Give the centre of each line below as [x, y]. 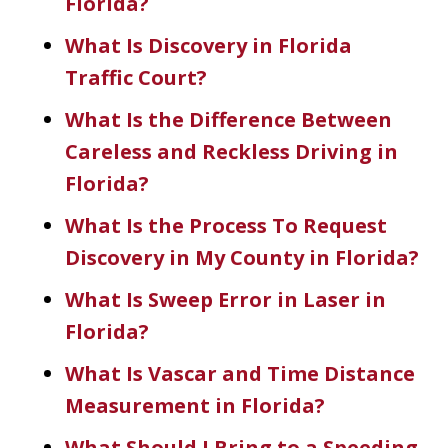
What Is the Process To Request [226, 225]
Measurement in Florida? [195, 405]
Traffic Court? [136, 77]
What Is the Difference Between [228, 119]
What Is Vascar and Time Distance [240, 373]
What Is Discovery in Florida [208, 45]
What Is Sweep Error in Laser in [225, 299]
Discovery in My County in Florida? [242, 257]
